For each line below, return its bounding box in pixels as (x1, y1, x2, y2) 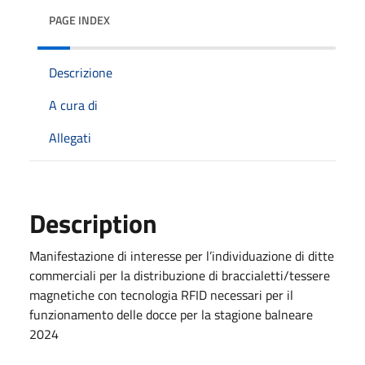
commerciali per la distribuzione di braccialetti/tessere (29, 265, 330, 285)
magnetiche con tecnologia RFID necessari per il (29, 284, 293, 305)
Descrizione (49, 62, 112, 82)
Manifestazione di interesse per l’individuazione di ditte (29, 245, 334, 266)
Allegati (49, 127, 91, 147)
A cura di (49, 95, 98, 115)
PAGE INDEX (49, 11, 110, 29)
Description (29, 203, 157, 243)
